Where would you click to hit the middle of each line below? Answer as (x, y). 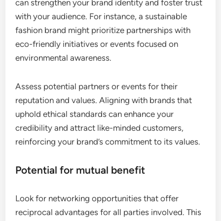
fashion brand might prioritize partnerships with (103, 30)
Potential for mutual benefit (80, 170)
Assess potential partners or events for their (97, 87)
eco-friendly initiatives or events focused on (97, 44)
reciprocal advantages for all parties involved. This (109, 212)
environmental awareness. (64, 58)
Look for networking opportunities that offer (97, 199)
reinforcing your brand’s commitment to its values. (108, 142)
